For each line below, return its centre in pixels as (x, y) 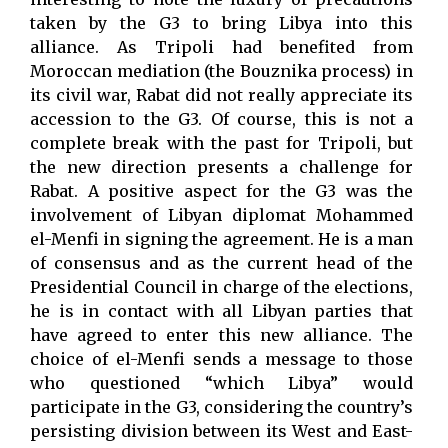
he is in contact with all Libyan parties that (221, 310)
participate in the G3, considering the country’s (221, 406)
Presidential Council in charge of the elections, (221, 286)
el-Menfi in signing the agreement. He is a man (221, 238)
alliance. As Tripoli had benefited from (221, 46)
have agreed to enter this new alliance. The (221, 334)
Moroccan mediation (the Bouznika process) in (221, 70)
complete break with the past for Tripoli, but (221, 142)
